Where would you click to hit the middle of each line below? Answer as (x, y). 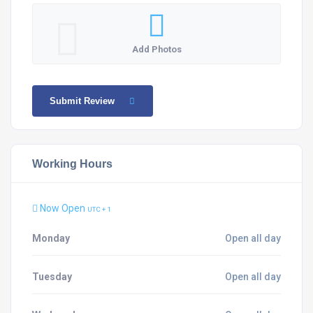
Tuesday (52, 277)
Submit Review (82, 101)
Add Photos (156, 49)
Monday (51, 238)
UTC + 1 (99, 209)
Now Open (63, 208)
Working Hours (72, 163)
